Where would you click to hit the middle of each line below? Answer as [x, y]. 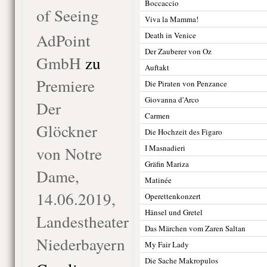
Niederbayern [80, 244]
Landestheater [82, 221]
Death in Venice [170, 35]
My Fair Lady [167, 244]
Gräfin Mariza [167, 164]
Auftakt [157, 67]
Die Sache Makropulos [181, 260]
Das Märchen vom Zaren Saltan [195, 228]
